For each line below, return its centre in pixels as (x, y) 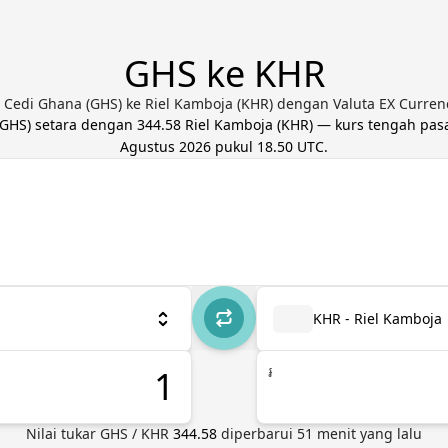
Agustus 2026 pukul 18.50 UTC (222, 146)
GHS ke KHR (224, 73)
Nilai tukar (63, 433)
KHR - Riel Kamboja (377, 318)
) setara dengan (81, 124)
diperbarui (259, 433)
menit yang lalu (367, 433)
